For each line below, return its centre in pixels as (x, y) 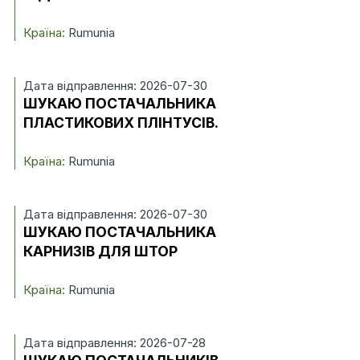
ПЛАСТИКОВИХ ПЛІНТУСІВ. (121, 123)
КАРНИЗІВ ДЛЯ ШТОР (100, 251)
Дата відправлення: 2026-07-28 (114, 343)
